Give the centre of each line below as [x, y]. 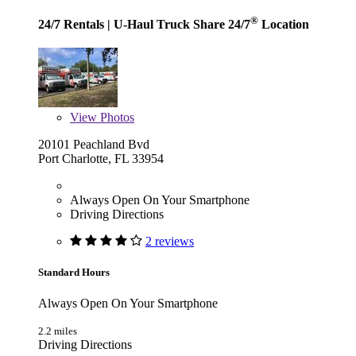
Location [284, 25]
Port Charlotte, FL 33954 [101, 158]
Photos [116, 117]
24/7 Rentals [71, 25]
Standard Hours [74, 272]
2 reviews [170, 241]
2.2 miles [58, 331]
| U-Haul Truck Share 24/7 [177, 25]
